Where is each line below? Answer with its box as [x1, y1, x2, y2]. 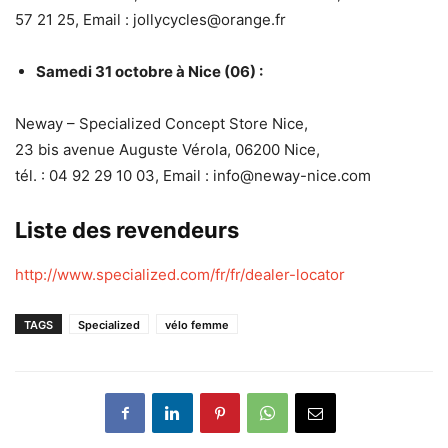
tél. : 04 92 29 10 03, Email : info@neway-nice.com [15, 165, 371, 185]
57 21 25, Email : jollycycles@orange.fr [15, 9, 286, 29]
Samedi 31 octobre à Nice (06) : [36, 61, 263, 81]
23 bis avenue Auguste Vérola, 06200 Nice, [15, 139, 320, 159]
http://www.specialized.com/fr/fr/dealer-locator [15, 264, 345, 284]
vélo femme [165, 317, 229, 332]
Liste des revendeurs [15, 216, 239, 243]
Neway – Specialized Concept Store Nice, [15, 113, 308, 133]
